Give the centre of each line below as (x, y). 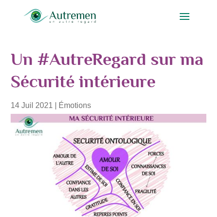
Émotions (75, 105)
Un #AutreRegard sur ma (107, 59)
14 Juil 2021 (32, 105)
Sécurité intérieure (83, 81)
